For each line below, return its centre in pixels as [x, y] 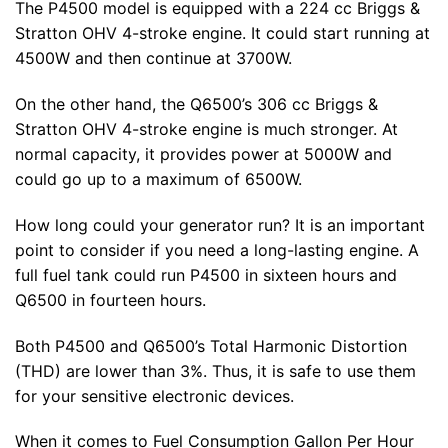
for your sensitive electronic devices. [154, 395]
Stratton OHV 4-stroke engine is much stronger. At [206, 129]
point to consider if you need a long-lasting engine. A [217, 249]
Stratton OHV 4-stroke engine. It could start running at [222, 33]
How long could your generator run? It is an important [220, 224]
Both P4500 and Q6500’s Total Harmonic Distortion [211, 345]
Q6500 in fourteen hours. [110, 299]
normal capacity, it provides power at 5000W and [203, 154]
